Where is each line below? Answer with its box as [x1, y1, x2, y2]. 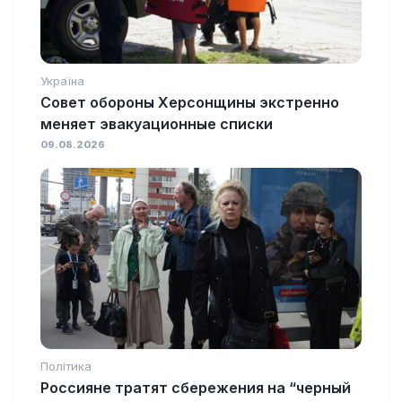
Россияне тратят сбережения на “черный [40, 379, 351, 398]
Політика [40, 359, 92, 374]
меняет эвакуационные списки [40, 115, 273, 134]
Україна [40, 74, 84, 89]
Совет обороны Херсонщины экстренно [40, 93, 339, 112]
